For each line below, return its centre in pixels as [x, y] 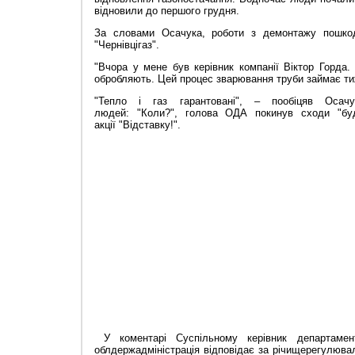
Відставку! [148, 125]
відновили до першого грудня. [167, 11]
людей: [116, 113]
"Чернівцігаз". [127, 45]
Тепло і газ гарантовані [167, 101]
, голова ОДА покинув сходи [256, 113]
